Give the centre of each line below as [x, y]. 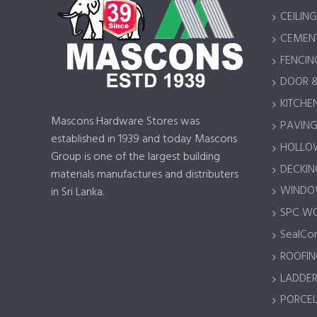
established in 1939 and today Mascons [144, 140]
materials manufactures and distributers [145, 175]
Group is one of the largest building [136, 157]
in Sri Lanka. [77, 193]
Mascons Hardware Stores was [125, 122]
